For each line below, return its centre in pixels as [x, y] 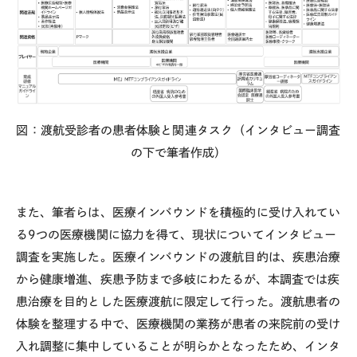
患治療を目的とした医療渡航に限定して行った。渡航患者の [178, 301]
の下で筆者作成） [178, 153]
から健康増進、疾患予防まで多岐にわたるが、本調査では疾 [178, 279]
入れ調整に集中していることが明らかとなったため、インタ [178, 346]
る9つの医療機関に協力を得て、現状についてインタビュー [177, 234]
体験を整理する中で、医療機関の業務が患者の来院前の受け [178, 324]
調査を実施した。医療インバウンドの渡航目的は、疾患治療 [178, 257]
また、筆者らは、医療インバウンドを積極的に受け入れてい [178, 212]
